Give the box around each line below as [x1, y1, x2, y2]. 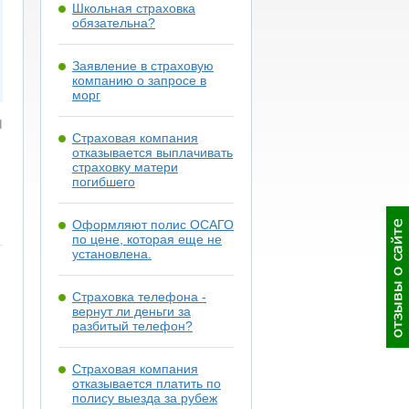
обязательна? [72, 16, 155, 30]
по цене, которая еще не [72, 232, 222, 246]
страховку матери [72, 160, 178, 174]
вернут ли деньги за [72, 304, 191, 319]
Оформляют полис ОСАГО [72, 217, 234, 232]
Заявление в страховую [72, 58, 214, 73]
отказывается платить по [72, 376, 221, 391]
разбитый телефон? [72, 319, 193, 333]
